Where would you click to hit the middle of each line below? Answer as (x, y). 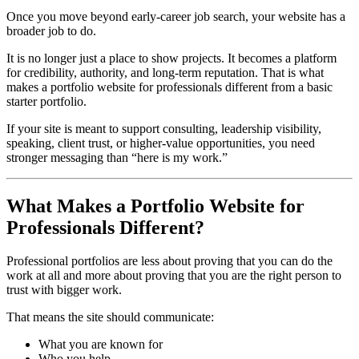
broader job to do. (51, 30)
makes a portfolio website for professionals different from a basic (169, 87)
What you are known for (101, 345)
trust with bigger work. (64, 290)
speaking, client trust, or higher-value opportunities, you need (161, 143)
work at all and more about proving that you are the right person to (174, 276)
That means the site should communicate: (110, 317)
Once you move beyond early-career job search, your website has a (176, 16)
